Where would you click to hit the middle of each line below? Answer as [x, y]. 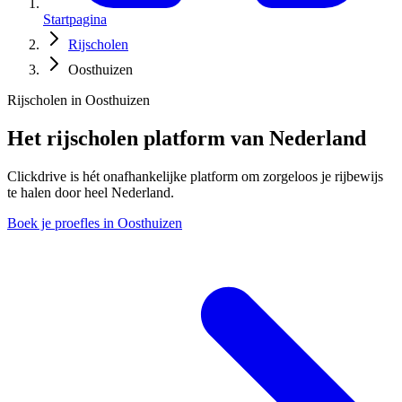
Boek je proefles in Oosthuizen [95, 223]
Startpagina [75, 20]
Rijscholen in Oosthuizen [79, 100]
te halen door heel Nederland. [91, 192]
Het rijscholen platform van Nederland [187, 138]
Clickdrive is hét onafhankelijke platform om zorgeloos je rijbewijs [195, 176]
